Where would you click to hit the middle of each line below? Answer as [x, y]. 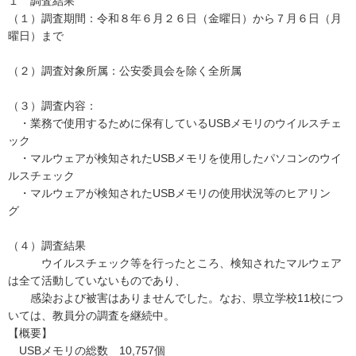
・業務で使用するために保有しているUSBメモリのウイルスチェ [175, 123]
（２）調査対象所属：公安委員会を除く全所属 [125, 71]
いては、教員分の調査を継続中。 [91, 315]
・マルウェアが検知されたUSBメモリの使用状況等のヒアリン [169, 193]
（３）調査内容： [52, 106]
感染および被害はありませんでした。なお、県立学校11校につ [176, 298]
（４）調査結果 [47, 246]
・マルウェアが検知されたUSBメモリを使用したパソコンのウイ [175, 158]
